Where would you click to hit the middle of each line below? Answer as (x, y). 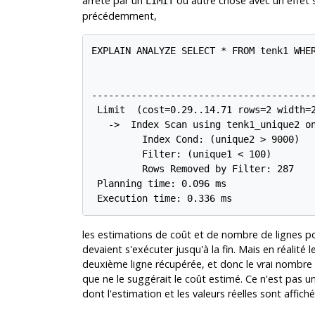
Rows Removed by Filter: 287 (193, 169)
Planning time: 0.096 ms (159, 184)
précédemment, (119, 15)
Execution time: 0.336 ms (162, 199)
